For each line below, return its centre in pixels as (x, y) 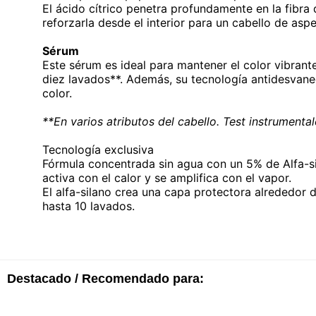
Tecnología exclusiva (98, 150)
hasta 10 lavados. (89, 206)
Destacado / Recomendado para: (105, 279)
